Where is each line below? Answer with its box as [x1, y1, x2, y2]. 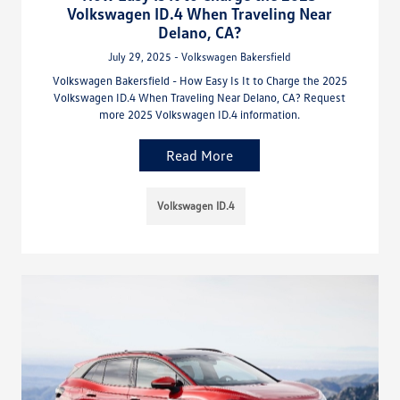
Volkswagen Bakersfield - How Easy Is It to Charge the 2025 [52, 72, 347, 87]
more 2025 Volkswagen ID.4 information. [99, 106, 301, 121]
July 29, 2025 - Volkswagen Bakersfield [108, 49, 292, 63]
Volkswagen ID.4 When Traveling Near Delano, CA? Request [54, 89, 346, 104]
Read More [166, 146, 234, 164]
